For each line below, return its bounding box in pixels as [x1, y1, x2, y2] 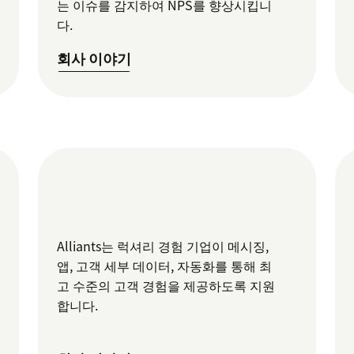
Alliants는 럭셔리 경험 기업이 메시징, [57, 235, 269, 255]
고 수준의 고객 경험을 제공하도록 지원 [57, 275, 276, 295]
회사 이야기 [57, 47, 132, 70]
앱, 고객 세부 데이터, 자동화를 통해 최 [57, 255, 273, 275]
